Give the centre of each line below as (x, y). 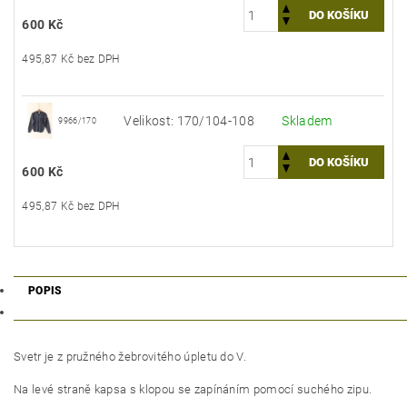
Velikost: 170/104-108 (189, 121)
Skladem (307, 121)
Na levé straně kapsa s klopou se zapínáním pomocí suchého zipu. (193, 390)
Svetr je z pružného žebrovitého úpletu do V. (130, 357)
